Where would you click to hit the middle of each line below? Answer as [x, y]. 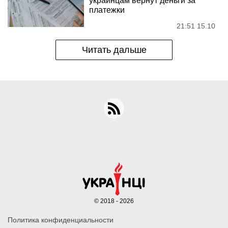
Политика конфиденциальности [61, 220]
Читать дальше [114, 50]
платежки [107, 10]
